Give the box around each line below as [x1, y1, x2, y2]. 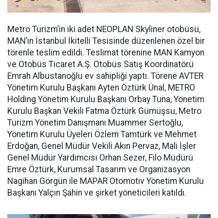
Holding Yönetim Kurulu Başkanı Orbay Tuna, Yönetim [7, 94, 204, 104]
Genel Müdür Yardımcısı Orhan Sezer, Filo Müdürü [7, 152, 193, 163]
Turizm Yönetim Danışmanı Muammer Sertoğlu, [7, 117, 183, 127]
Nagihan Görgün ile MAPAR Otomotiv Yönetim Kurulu [7, 176, 204, 186]
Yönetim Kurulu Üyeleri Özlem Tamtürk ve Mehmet [7, 129, 197, 139]
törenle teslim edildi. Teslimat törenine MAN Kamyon [7, 47, 204, 57]
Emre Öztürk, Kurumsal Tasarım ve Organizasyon [7, 164, 190, 174]
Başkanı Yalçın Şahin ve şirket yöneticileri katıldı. [7, 187, 186, 198]
